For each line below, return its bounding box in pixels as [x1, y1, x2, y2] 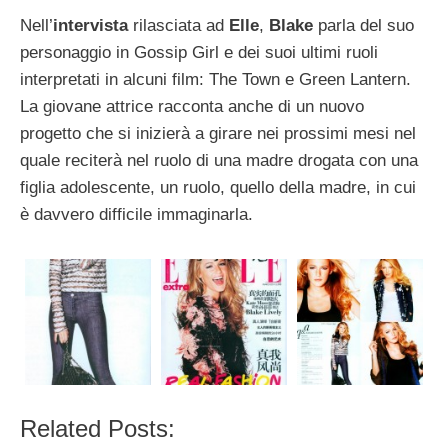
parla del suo [313, 16, 414, 36]
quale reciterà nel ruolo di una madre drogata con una [20, 151, 418, 171]
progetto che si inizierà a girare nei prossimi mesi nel [20, 124, 416, 144]
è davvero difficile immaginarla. [20, 205, 253, 225]
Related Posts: [20, 415, 175, 443]
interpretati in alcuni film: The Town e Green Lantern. [20, 70, 411, 90]
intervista [53, 16, 128, 36]
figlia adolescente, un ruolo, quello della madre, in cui [20, 178, 416, 198]
